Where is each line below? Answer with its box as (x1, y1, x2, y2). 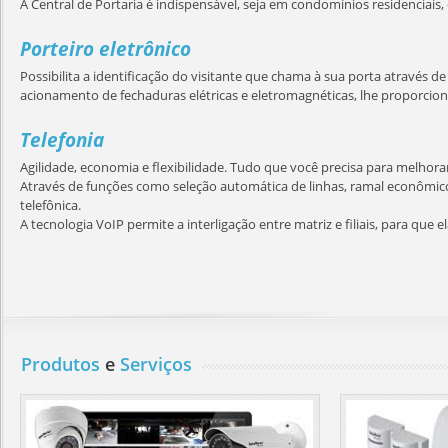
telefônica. (20, 196, 81, 214)
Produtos (21, 352, 100, 376)
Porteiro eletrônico (20, 36, 191, 62)
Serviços (120, 352, 192, 376)
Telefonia (20, 127, 104, 153)
